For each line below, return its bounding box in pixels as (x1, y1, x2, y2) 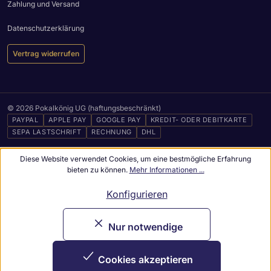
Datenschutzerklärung (7, 23, 84, 33)
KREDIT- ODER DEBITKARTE (150, 115, 247, 124)
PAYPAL (12, 115, 39, 124)
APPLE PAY (48, 115, 87, 124)
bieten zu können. (67, 165, 129, 174)
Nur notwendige (108, 221, 183, 233)
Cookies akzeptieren (97, 253, 193, 266)
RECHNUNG (91, 128, 132, 137)
